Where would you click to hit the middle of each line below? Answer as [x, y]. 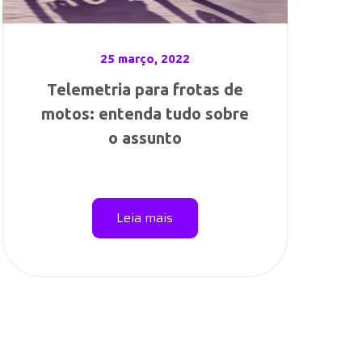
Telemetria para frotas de [145, 89]
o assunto [145, 138]
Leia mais [145, 218]
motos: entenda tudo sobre [145, 114]
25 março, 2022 [145, 59]
